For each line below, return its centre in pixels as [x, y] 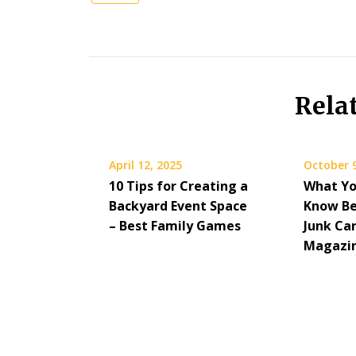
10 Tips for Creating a [178, 186]
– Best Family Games [175, 225]
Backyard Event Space [178, 205]
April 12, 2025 [145, 164]
